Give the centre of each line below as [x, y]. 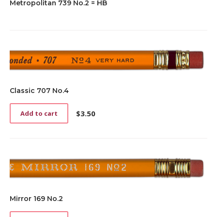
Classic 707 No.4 [39, 90]
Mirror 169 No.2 [36, 198]
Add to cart [39, 113]
